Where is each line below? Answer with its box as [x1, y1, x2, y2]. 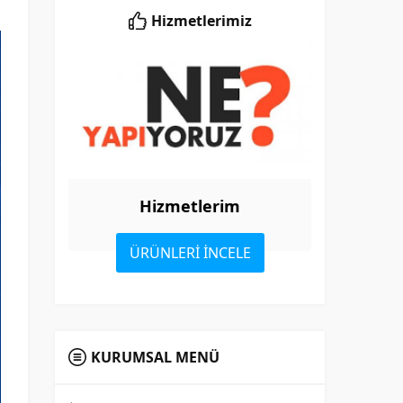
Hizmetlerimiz [150, 11, 252, 31]
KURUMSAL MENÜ [91, 346, 219, 367]
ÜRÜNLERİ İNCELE [129, 242, 251, 263]
